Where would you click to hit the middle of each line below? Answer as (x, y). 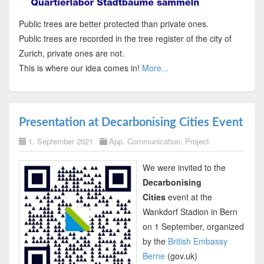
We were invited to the (184, 168)
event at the (189, 197)
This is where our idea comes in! (80, 68)
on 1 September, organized (193, 227)
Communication (154, 141)
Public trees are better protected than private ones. (113, 24)
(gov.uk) (181, 256)
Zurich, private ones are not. (71, 53)
